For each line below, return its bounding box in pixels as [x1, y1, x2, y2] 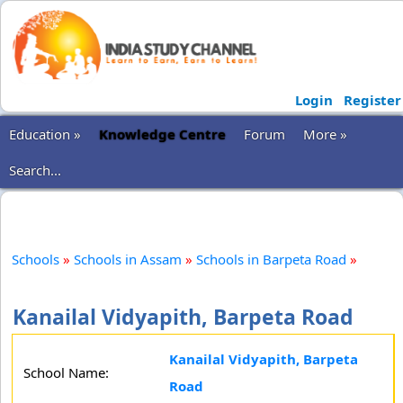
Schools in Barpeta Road [196, 250, 346, 268]
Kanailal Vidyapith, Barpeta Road [13, 302, 354, 331]
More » [303, 125, 347, 143]
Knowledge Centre [99, 125, 226, 143]
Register [343, 91, 401, 109]
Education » [9, 125, 81, 143]
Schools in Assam [74, 250, 182, 268]
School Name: [23, 363, 109, 381]
